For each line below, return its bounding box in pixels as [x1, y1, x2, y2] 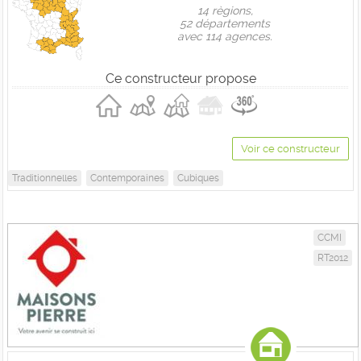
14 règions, [197, 4, 253, 17]
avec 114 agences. [177, 30, 272, 43]
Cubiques [177, 172, 219, 184]
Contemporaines [90, 172, 164, 184]
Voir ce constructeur [241, 143, 340, 155]
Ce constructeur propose [105, 71, 256, 86]
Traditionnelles [12, 172, 77, 184]
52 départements [180, 17, 270, 30]
